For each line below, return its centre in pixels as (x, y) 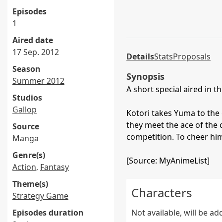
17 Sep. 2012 (36, 52)
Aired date (33, 40)
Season (27, 69)
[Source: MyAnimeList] (168, 161)
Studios (27, 98)
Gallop (25, 110)
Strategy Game (40, 196)
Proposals (192, 56)
